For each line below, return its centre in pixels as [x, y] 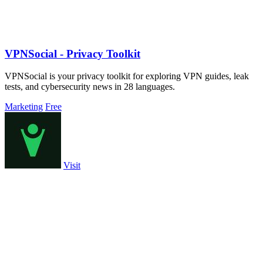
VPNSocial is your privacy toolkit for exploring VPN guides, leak [127, 76]
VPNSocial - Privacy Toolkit [73, 53]
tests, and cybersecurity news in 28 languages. [90, 87]
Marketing [24, 107]
